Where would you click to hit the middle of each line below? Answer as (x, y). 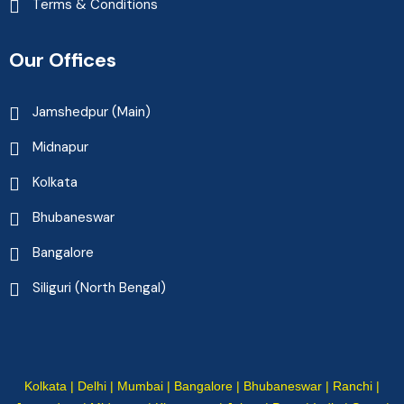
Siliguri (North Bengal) (99, 287)
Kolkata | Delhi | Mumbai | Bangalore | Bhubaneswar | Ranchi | (202, 386)
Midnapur (60, 147)
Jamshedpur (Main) (92, 111)
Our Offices (63, 60)
